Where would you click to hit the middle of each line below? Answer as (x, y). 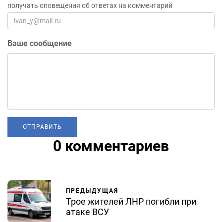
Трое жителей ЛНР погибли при (131, 202)
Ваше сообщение (40, 43)
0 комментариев (111, 146)
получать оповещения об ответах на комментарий (90, 5)
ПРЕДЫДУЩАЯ (92, 191)
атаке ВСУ (87, 212)
